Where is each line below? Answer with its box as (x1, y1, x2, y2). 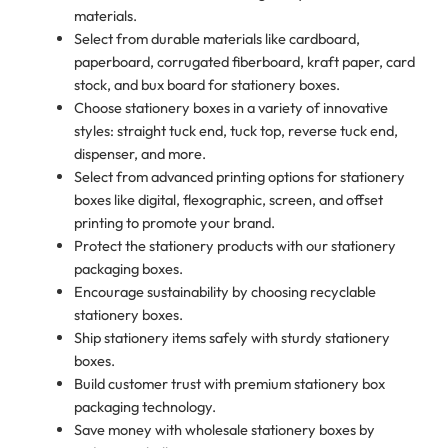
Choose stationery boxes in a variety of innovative (73, 97, 388, 117)
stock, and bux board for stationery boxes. (73, 74, 340, 94)
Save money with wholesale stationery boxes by (73, 419, 375, 439)
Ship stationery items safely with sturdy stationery (73, 327, 390, 347)
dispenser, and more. (73, 143, 206, 163)
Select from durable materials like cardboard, (73, 28, 360, 48)
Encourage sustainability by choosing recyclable (73, 281, 376, 301)
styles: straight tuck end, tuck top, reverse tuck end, (73, 120, 398, 140)
